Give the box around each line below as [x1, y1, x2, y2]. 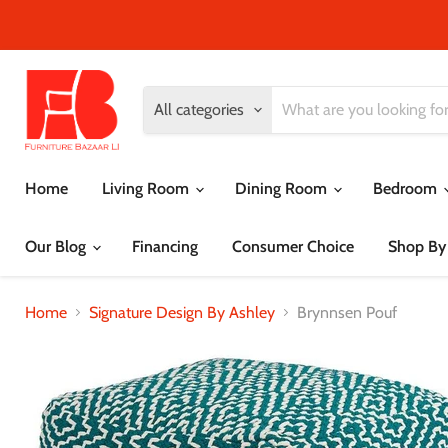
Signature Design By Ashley [89, 302, 275, 322]
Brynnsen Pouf [297, 302, 397, 322]
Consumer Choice [232, 236, 354, 256]
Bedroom [373, 178, 441, 198]
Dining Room [235, 178, 331, 198]
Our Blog [25, 236, 90, 256]
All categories [154, 99, 245, 119]
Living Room [102, 178, 193, 198]
